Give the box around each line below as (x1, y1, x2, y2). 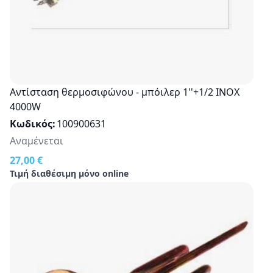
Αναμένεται (10, 133, 63, 147)
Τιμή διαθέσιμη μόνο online (10, 167, 129, 179)
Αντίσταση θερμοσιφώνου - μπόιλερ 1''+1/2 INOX (10, 85, 239, 99)
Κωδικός (10, 116, 52, 130)
